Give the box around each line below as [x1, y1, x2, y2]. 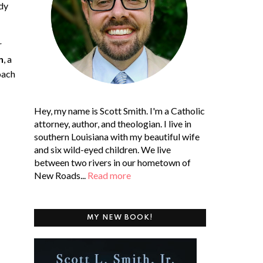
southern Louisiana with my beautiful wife [34, 130, 200, 142]
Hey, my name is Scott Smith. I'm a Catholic [34, 104, 205, 116]
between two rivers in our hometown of [34, 156, 191, 168]
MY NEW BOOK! [87, 214, 154, 221]
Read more [87, 169, 131, 181]
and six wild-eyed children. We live [34, 143, 171, 155]
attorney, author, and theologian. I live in [34, 117, 192, 129]
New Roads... [34, 169, 88, 181]
